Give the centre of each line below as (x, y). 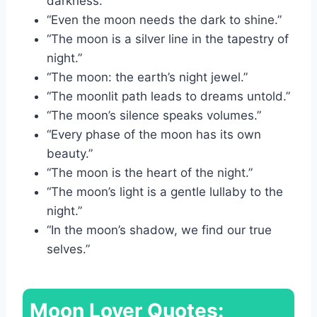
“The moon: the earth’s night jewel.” (147, 77)
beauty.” (70, 153)
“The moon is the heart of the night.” (150, 172)
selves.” (68, 249)
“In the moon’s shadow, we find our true (159, 230)
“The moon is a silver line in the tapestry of (168, 39)
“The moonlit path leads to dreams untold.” (168, 96)
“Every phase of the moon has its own (154, 134)
